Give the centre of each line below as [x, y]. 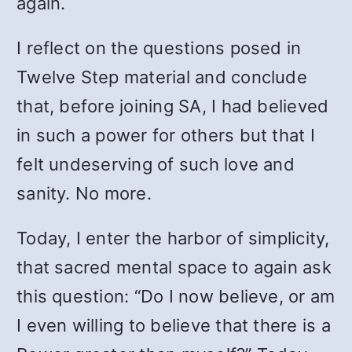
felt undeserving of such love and [156, 164]
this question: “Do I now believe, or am [176, 296]
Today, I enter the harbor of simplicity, [173, 238]
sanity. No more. [84, 193]
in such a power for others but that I [166, 135]
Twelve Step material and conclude [162, 77]
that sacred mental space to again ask [174, 267]
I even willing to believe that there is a [174, 325]
